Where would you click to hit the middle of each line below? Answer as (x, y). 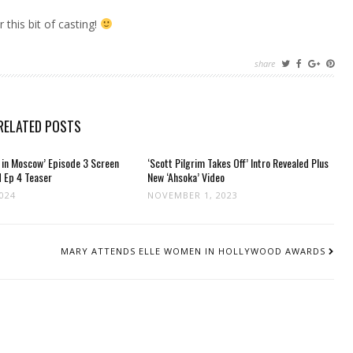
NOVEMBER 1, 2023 (193, 195)
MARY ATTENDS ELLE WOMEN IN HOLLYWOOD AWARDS (193, 251)
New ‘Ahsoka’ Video (186, 177)
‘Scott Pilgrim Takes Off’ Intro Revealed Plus (238, 163)
